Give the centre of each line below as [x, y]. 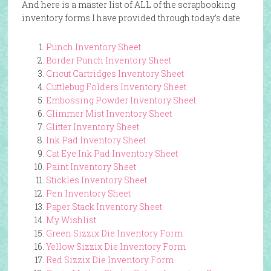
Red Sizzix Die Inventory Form [109, 260]
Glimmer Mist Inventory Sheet [109, 113]
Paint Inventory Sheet [91, 167]
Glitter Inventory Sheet [92, 127]
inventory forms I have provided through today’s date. [132, 18]
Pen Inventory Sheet [88, 193]
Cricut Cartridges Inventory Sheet [115, 73]
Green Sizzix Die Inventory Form [114, 233]
